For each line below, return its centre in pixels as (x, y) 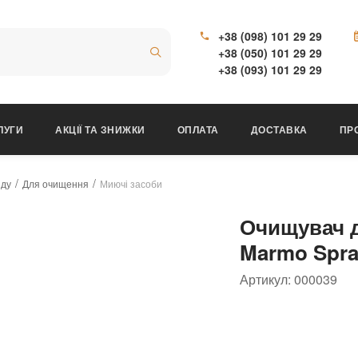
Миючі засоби (131, 183)
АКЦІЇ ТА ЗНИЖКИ (100, 129)
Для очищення (56, 183)
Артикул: (267, 279)
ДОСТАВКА (279, 129)
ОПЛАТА (198, 129)
